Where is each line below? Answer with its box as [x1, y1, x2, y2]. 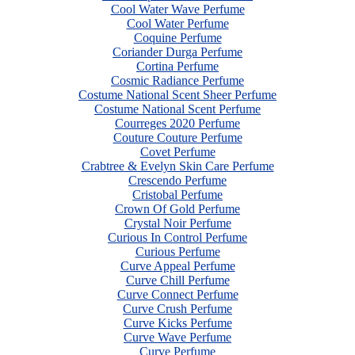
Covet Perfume [139, 145, 216, 158]
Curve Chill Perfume [125, 273, 230, 287]
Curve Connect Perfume [116, 288, 239, 301]
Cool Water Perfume [126, 17, 229, 30]
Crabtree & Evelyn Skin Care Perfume [81, 159, 274, 173]
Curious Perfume [135, 245, 220, 258]
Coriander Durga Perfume [113, 45, 242, 59]
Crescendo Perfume [128, 174, 227, 187]
